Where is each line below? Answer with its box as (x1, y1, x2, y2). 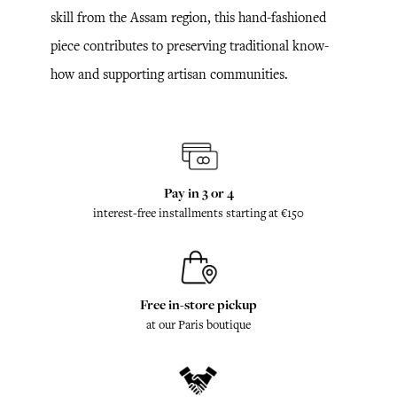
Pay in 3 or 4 (163, 183, 234, 202)
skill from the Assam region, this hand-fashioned (51, 8, 326, 27)
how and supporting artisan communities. (51, 65, 288, 83)
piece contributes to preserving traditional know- (51, 36, 329, 55)
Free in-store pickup (140, 295, 257, 314)
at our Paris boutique (146, 316, 251, 332)
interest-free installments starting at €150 (93, 205, 304, 221)
